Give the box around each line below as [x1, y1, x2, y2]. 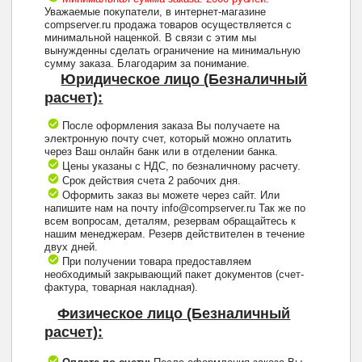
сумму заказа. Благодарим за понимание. [44, 57, 250, 70]
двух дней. [44, 241, 99, 254]
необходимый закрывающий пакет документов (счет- [44, 268, 305, 281]
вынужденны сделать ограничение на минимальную [44, 44, 301, 57]
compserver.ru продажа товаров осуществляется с [44, 19, 293, 32]
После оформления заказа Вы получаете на [59, 120, 280, 133]
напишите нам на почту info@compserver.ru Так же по [44, 202, 306, 215]
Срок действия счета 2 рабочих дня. [59, 175, 242, 187]
